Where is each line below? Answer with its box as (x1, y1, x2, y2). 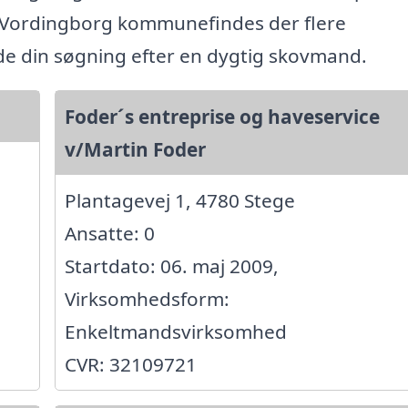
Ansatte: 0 (64, 220, 155, 247)
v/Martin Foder (64, 137, 206, 163)
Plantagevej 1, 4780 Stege (64, 188, 295, 214)
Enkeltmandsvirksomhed (64, 319, 287, 345)
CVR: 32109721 (64, 352, 197, 378)
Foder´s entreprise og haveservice (64, 104, 380, 130)
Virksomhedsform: (64, 286, 229, 312)
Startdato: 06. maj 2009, (64, 253, 279, 280)
